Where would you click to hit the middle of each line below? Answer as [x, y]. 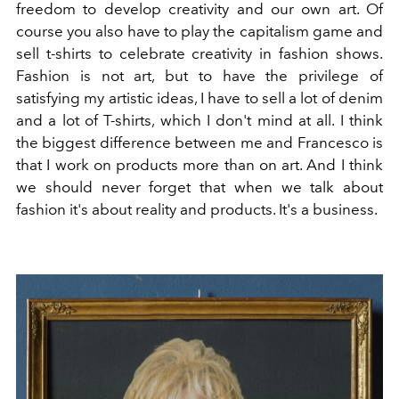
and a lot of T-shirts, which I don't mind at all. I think [199, 120]
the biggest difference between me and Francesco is [199, 142]
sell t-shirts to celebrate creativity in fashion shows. [199, 53]
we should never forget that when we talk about [199, 187]
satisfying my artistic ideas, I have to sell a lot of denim [199, 98]
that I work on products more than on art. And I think [199, 164]
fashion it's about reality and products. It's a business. [197, 209]
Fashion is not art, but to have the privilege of [199, 75]
